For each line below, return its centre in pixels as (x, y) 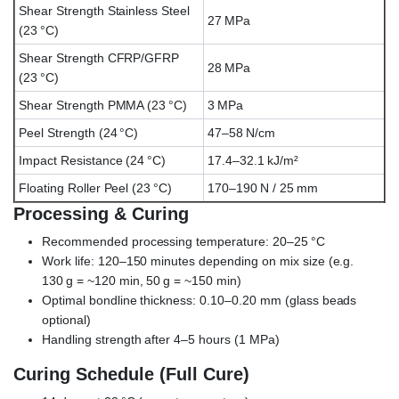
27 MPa (229, 20)
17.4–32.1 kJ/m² (253, 160)
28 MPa (229, 67)
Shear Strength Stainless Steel (105, 10)
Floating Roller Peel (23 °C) (96, 187)
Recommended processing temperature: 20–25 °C (183, 241)
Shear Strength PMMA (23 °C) (103, 105)
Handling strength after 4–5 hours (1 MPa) (161, 339)
